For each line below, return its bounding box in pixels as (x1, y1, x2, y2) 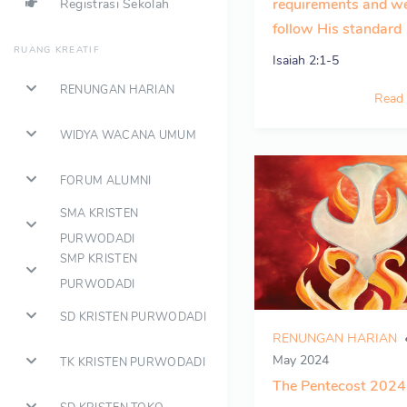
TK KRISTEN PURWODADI (59, 353, 205, 370)
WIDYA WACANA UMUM (59, 126, 196, 143)
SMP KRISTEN (59, 250, 138, 266)
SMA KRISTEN (59, 204, 139, 221)
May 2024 (273, 352, 329, 369)
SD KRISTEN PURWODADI (59, 308, 206, 324)
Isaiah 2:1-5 (273, 52, 339, 69)
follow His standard (273, 19, 402, 39)
